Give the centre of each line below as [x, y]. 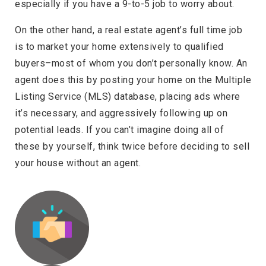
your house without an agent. [78, 163]
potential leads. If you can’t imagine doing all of [119, 129]
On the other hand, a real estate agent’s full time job [129, 30]
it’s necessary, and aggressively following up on [121, 113]
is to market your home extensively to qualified [119, 46]
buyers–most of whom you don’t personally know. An [131, 63]
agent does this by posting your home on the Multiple [133, 80]
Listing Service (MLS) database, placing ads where [128, 96]
